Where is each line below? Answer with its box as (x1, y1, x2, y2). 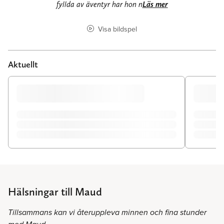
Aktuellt (8, 58, 38, 69)
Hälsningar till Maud (8, 185, 102, 198)
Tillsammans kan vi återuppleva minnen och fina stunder (8, 207, 206, 217)
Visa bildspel (97, 23, 137, 34)
